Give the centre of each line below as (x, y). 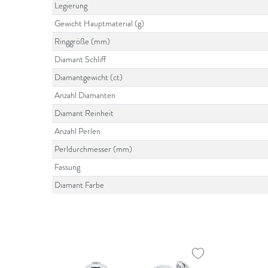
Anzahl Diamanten (85, 95)
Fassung (68, 167)
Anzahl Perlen (78, 131)
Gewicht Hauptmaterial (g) (100, 24)
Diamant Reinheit (84, 113)
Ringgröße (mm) (83, 42)
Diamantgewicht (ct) (89, 77)
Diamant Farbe (80, 185)
